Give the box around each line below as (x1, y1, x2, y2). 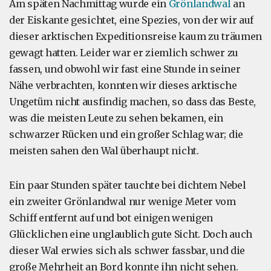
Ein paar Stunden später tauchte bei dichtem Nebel (9, 179, 246, 191)
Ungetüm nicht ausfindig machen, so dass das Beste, (9, 96, 256, 108)
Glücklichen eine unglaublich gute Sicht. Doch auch (9, 228, 253, 240)
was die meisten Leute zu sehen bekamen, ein (9, 112, 224, 124)
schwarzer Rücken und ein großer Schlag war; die (9, 128, 243, 140)
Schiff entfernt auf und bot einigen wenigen (9, 212, 214, 224)
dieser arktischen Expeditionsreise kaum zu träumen (9, 30, 263, 42)
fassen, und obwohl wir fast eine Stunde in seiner (9, 63, 241, 75)
